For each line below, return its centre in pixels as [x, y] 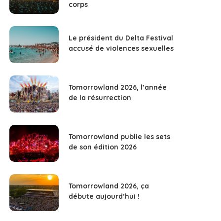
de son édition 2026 [103, 147]
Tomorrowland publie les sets [120, 137]
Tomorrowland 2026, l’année [118, 88]
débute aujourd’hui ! [104, 197]
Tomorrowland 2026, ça [109, 186]
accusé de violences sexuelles [121, 49]
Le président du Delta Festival [121, 38]
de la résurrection [100, 98]
